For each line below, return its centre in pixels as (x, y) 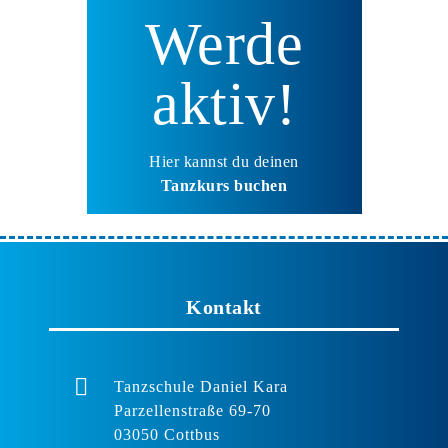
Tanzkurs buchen (224, 185)
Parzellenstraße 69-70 (192, 410)
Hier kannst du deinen (224, 161)
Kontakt (224, 306)
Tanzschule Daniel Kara (201, 386)
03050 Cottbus (167, 434)
